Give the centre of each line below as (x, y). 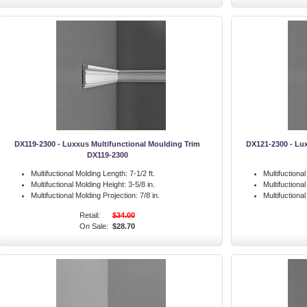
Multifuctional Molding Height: (78, 184)
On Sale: (94, 226)
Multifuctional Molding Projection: (84, 195)
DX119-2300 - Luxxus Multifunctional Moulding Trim (107, 144)
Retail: (90, 215)
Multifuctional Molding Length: (79, 173)
